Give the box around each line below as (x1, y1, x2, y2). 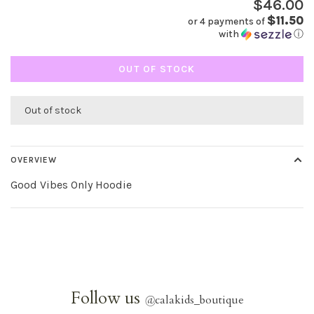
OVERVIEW (11, 155, 57, 165)
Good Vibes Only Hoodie (11, 178, 132, 191)
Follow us (70, 287, 144, 310)
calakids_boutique (154, 292, 244, 308)
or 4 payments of (188, 15, 267, 27)
